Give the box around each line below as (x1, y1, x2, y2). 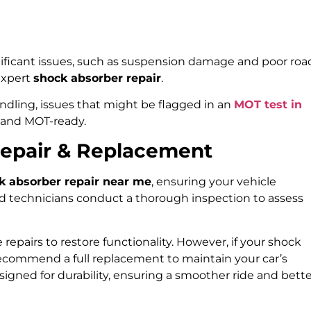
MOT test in (234, 98, 302, 112)
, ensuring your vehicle (151, 175, 276, 189)
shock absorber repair (33, 71, 161, 85)
